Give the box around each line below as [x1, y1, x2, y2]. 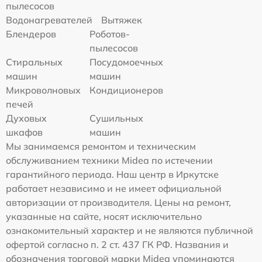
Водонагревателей [6, 13, 92, 26]
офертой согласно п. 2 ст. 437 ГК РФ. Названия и [6, 238, 229, 250]
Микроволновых [6, 84, 81, 96]
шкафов [6, 126, 43, 138]
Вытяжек [101, 13, 142, 26]
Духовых [6, 112, 47, 124]
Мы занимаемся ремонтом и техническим [6, 140, 196, 152]
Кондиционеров [89, 84, 164, 96]
